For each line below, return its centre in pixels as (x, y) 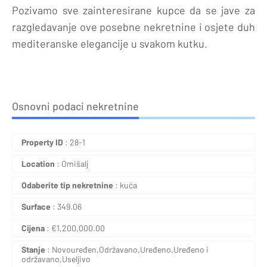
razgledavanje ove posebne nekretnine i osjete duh (133, 27)
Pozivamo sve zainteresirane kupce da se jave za (133, 10)
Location (39, 163)
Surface (36, 206)
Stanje (33, 249)
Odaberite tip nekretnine (67, 185)
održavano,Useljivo (56, 259)
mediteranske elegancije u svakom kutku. (110, 43)
